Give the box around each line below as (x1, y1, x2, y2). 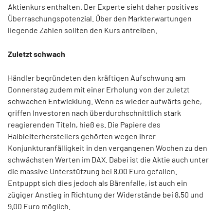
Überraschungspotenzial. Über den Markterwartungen (8, 14, 192, 23)
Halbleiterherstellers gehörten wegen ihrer (8, 131, 156, 141)
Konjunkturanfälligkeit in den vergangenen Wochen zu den (8, 143, 207, 152)
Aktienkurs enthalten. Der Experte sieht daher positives (8, 2, 199, 11)
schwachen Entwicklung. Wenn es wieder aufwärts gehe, (8, 96, 202, 106)
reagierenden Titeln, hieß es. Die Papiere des (8, 120, 161, 129)
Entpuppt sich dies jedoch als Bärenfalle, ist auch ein (8, 178, 187, 187)
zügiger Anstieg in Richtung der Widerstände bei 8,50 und (8, 190, 203, 199)
